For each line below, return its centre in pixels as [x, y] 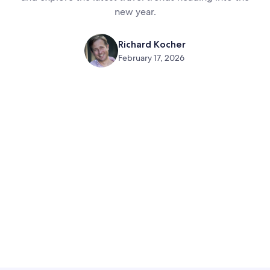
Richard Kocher [152, 44]
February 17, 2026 [151, 58]
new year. [135, 12]
